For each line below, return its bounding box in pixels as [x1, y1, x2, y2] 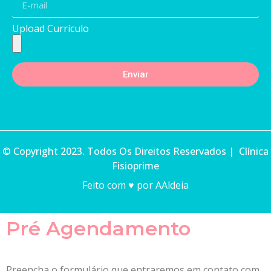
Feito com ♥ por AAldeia [82, 178, 189, 192]
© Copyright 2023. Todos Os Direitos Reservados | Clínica [2, 145, 269, 158]
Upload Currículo [12, 22, 89, 36]
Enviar [122, 68, 149, 80]
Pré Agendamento [6, 216, 191, 240]
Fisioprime [112, 159, 159, 173]
